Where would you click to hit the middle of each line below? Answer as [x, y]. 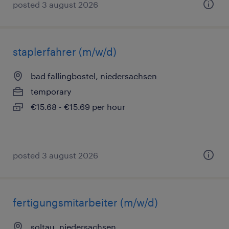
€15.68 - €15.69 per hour [78, 107]
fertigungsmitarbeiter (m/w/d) [85, 202]
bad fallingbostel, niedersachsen [94, 76]
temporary [51, 91]
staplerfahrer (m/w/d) [65, 52]
